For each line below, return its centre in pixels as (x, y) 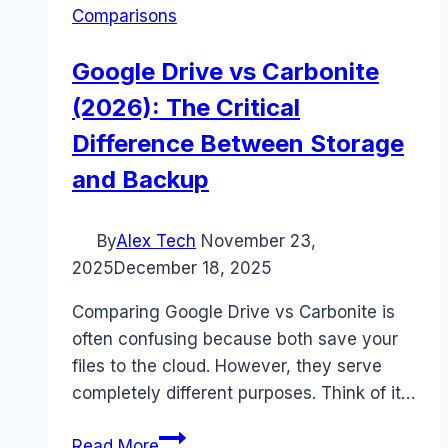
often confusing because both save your (235, 339)
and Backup (140, 180)
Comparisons (124, 16)
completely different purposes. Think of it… (243, 393)
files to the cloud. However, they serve (227, 366)
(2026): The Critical (186, 108)
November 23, (258, 241)
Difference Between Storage (238, 144)
